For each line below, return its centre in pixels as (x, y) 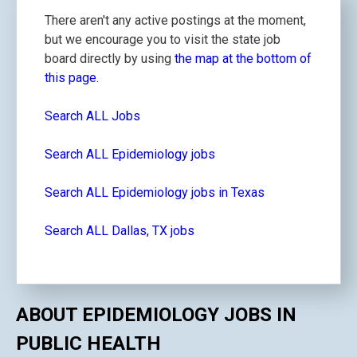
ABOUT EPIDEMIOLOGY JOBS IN (156, 314)
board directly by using (110, 59)
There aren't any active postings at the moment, (175, 20)
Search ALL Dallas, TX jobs (120, 231)
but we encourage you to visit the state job (163, 39)
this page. (72, 78)
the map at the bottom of (243, 59)
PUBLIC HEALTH (88, 343)
